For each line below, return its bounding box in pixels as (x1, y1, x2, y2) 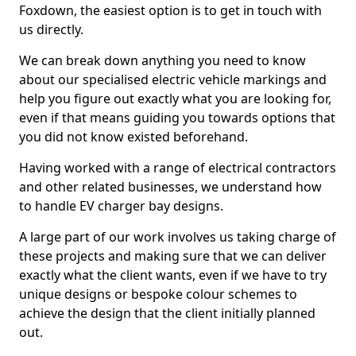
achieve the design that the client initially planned (19, 304, 315, 322)
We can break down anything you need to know (19, 52, 306, 69)
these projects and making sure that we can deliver (19, 247, 327, 265)
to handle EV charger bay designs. (19, 197, 223, 215)
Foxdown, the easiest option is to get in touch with (19, 2, 322, 19)
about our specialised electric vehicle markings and (19, 71, 327, 88)
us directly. (19, 21, 83, 38)
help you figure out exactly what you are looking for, (19, 90, 331, 107)
